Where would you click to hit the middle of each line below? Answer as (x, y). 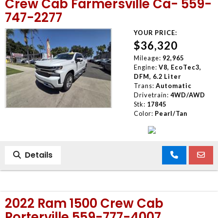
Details (37, 155)
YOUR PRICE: (155, 32)
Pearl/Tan (171, 113)
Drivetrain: (151, 95)
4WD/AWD (188, 95)
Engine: (145, 67)
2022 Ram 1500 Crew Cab (84, 203)
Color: (143, 113)
